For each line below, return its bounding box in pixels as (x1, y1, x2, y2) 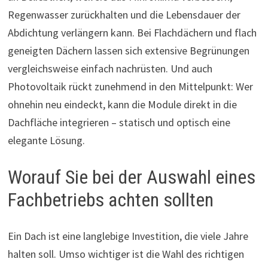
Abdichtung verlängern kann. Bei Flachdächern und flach (7, 26, 257, 40)
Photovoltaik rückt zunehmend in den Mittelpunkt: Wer (7, 80, 253, 94)
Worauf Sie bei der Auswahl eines (7, 166, 255, 189)
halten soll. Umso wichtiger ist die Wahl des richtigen (7, 246, 244, 261)
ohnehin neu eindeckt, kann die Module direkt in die (7, 98, 237, 112)
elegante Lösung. (7, 133, 85, 148)
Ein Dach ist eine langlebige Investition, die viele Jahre (7, 229, 248, 243)
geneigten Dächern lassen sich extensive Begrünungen (7, 44, 249, 58)
